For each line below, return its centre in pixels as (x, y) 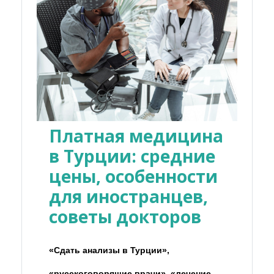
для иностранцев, (128, 196)
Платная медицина (136, 135)
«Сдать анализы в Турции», (109, 250)
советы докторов (125, 216)
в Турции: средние (132, 156)
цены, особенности (133, 176)
